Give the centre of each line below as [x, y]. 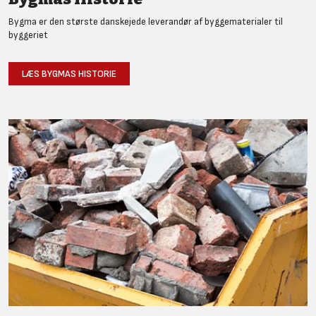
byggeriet [28, 35]
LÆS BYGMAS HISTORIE [69, 74]
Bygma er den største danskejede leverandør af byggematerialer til [146, 22]
